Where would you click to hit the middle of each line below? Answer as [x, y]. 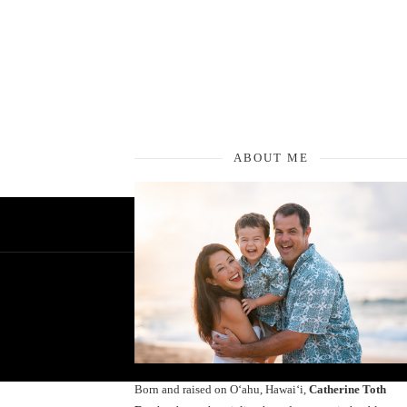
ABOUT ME [271, 158]
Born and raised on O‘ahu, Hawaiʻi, [222, 389]
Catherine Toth [347, 389]
